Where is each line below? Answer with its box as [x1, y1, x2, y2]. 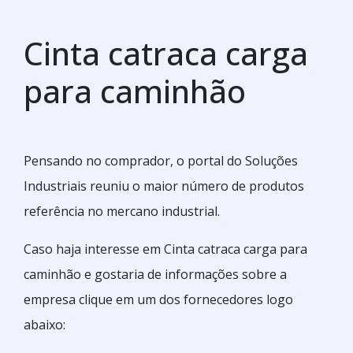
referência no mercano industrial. [24, 202, 220, 220]
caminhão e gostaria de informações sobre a [24, 265, 287, 283]
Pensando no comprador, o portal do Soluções [24, 151, 298, 169]
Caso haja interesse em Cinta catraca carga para [24, 240, 307, 258]
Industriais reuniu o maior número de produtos [24, 176, 304, 195]
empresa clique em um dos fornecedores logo [24, 290, 293, 308]
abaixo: [24, 315, 65, 333]
